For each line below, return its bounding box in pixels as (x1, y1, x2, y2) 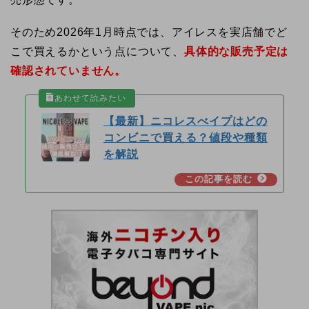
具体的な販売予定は (184, 46, 289, 58)
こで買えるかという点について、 (10, 46, 184, 58)
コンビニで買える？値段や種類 (103, 131, 268, 143)
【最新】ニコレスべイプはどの (103, 114, 268, 127)
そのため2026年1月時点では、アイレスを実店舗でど (10, 26, 288, 39)
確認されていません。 (10, 65, 126, 77)
